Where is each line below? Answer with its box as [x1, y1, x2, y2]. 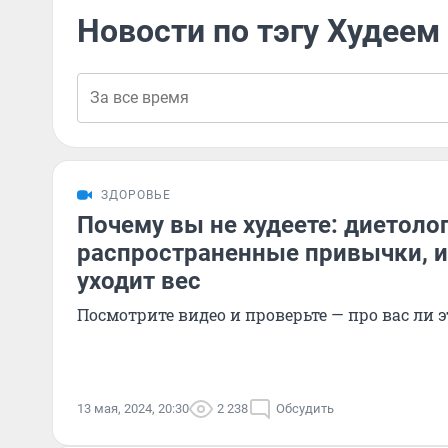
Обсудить [276, 401, 334, 416]
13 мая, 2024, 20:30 [77, 401, 189, 416]
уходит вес [77, 267, 201, 295]
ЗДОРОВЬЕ [101, 188, 171, 202]
